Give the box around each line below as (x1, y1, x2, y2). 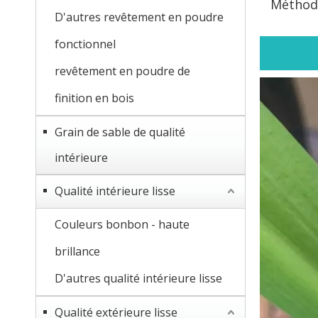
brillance (55, 243, 100, 259)
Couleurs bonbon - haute (55, 216, 190, 232)
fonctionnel (55, 36, 116, 52)
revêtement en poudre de (55, 63, 190, 79)
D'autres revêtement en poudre (55, 9, 224, 25)
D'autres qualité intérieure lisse (55, 270, 222, 286)
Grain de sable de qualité (55, 124, 185, 140)
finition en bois (55, 90, 134, 106)
